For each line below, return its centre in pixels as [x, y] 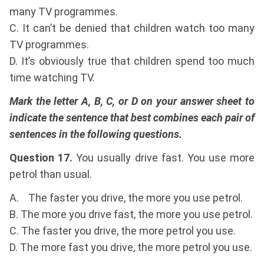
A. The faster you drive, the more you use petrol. [126, 198]
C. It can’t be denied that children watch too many [132, 28]
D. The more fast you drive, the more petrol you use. [131, 247]
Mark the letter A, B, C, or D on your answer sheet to [132, 101]
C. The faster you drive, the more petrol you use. [123, 231]
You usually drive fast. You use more [165, 158]
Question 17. [43, 158]
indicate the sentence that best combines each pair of [132, 118]
